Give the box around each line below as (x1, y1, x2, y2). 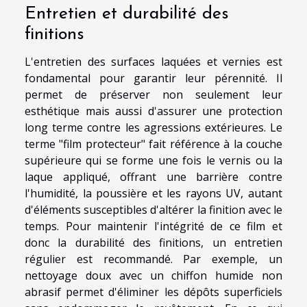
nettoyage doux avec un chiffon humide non (25, 268, 282, 284)
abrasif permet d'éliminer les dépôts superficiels (25, 284, 282, 300)
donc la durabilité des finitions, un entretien (25, 235, 282, 251)
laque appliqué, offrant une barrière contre (25, 169, 282, 185)
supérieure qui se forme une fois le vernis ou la (25, 153, 282, 169)
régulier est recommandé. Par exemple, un (25, 251, 282, 267)
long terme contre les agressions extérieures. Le (25, 120, 282, 136)
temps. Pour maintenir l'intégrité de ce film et (25, 219, 282, 234)
